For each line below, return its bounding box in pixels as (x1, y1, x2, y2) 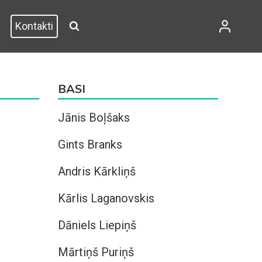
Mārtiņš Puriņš (57, 245, 134, 259)
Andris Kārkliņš (57, 164, 136, 178)
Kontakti (15, 20, 54, 32)
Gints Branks (57, 137, 122, 151)
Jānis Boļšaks (57, 111, 130, 125)
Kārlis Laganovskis (57, 191, 154, 205)
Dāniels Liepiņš (57, 218, 136, 232)
